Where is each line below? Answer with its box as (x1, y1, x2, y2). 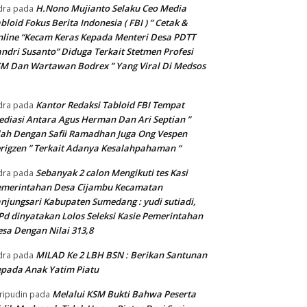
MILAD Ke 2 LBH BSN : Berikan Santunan (36, 249, 207, 262)
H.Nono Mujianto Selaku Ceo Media (36, 2, 186, 15)
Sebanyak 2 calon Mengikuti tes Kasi (36, 167, 188, 180)
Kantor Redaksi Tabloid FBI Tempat (36, 99, 184, 112)
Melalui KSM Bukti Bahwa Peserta (52, 288, 196, 301)
